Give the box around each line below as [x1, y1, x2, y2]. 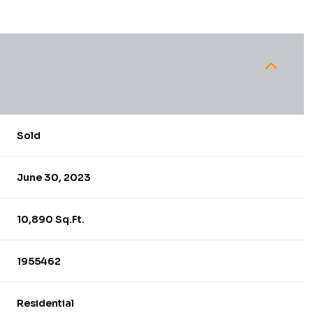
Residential [17, 296, 75, 310]
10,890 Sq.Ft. [17, 212, 85, 226]
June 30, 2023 [17, 170, 92, 184]
